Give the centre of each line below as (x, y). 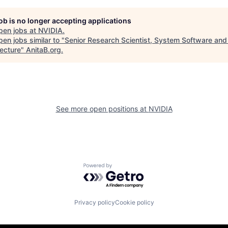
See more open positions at (102, 109)
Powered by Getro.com (128, 168)
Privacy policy (94, 202)
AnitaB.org (44, 50)
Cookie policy (134, 202)
